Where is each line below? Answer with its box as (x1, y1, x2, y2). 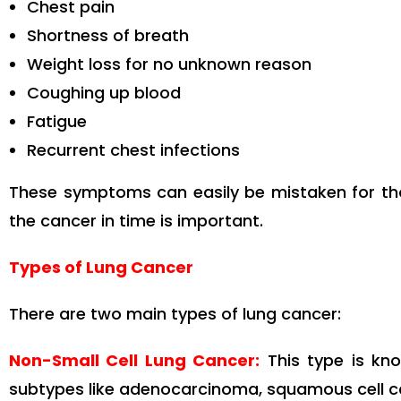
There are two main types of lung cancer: (9, 303, 341, 326)
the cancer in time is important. (9, 209, 263, 233)
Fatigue (27, 110, 87, 133)
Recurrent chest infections (27, 139, 240, 162)
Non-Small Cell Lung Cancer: (9, 349, 260, 372)
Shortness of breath (27, 24, 189, 47)
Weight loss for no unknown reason (27, 53, 311, 76)
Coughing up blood (27, 81, 181, 105)
